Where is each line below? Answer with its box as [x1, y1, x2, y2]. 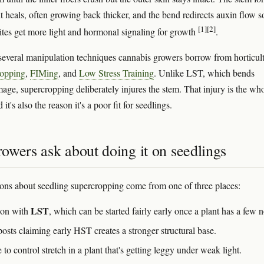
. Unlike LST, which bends [154, 67, 255, 80]
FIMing [30, 67, 58, 80]
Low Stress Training [79, 67, 154, 80]
